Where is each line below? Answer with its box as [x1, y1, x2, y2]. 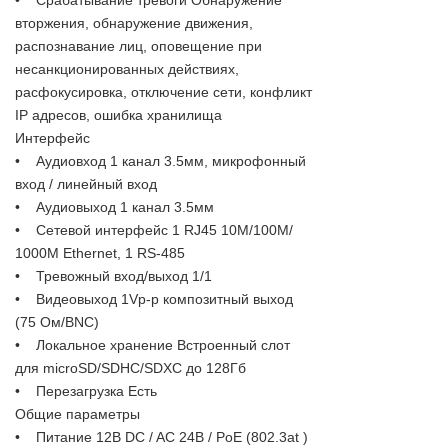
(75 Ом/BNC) [15, 313, 99, 330]
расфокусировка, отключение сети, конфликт [15, 83, 312, 100]
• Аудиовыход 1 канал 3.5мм [15, 198, 214, 215]
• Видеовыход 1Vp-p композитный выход [15, 290, 293, 307]
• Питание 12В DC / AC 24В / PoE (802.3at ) [15, 428, 308, 445]
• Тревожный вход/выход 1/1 [15, 267, 212, 284]
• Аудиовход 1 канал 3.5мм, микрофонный [15, 152, 306, 169]
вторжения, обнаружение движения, [15, 14, 253, 31]
